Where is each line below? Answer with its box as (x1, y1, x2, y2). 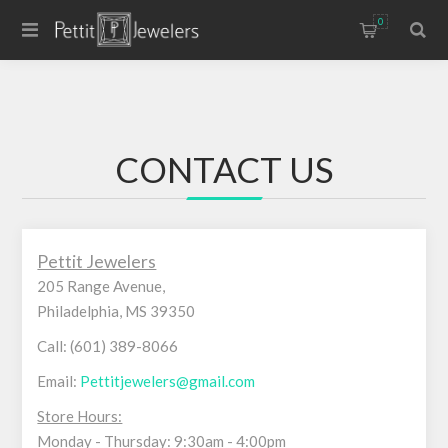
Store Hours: (37, 407, 123, 425)
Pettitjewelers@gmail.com (80, 372, 256, 390)
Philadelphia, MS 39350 (37, 302, 196, 320)
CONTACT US (114, 148, 334, 190)
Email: (37, 372, 81, 390)
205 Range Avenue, (37, 277, 166, 295)
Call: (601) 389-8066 (37, 337, 179, 355)
